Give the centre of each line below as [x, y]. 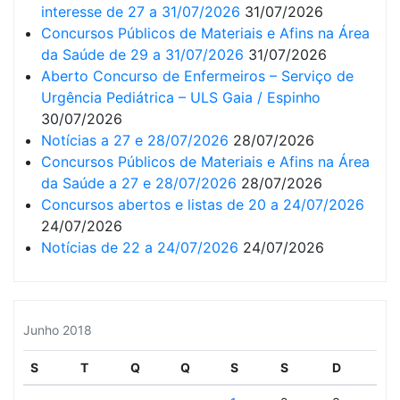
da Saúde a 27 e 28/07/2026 [139, 183]
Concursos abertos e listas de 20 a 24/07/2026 [203, 204]
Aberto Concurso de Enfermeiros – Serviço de [197, 76]
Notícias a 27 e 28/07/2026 [135, 140]
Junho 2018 [58, 330]
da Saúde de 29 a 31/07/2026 [142, 54]
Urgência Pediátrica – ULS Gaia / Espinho [181, 97]
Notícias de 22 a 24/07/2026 [140, 247]
